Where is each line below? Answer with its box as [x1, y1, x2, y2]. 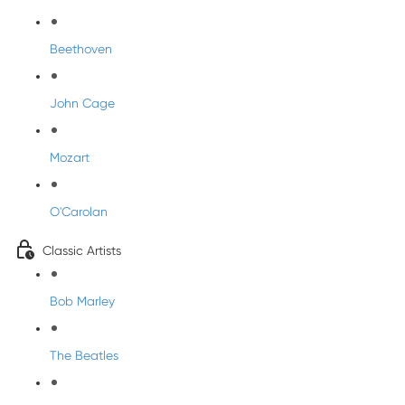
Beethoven [50, 42, 112, 56]
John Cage [50, 96, 115, 110]
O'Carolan [50, 204, 108, 219]
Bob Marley [50, 294, 115, 308]
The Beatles [50, 348, 118, 363]
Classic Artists [42, 243, 121, 258]
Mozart [50, 150, 89, 165]
